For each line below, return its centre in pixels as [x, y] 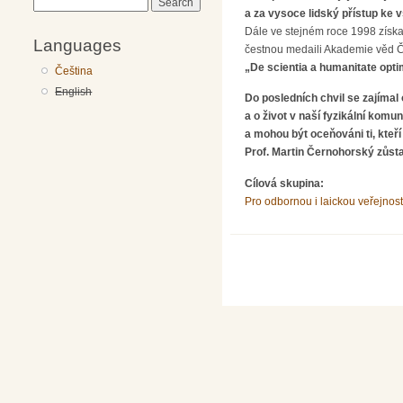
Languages [77, 45]
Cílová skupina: [286, 183]
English [74, 91]
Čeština [74, 71]
